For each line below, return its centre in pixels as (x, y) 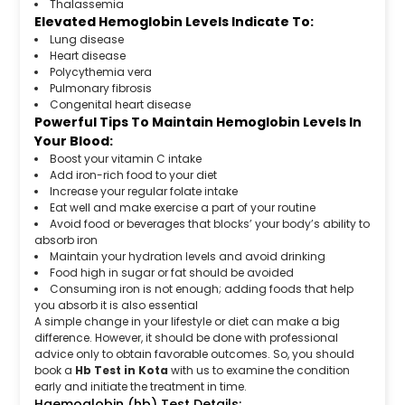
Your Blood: (74, 141)
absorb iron (66, 240)
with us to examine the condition (259, 371)
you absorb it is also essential (117, 306)
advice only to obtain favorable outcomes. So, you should (195, 354)
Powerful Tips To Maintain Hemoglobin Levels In (198, 122)
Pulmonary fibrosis (101, 89)
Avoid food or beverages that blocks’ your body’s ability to (210, 224)
